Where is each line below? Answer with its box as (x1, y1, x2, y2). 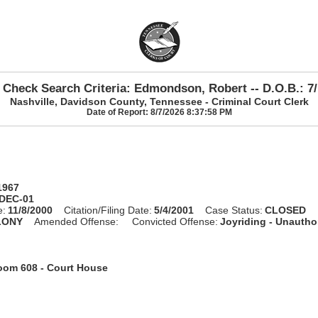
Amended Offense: (34, 215, 119, 227)
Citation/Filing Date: (64, 204, 153, 216)
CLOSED (265, 204, 307, 216)
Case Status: (205, 204, 263, 216)
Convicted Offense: (132, 215, 219, 227)
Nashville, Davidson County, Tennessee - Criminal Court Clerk (9, 95, 309, 107)
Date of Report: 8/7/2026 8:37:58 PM (86, 106, 232, 117)
